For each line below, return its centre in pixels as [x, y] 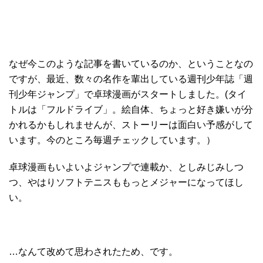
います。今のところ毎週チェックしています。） [112, 140]
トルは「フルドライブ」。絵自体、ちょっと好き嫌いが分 [131, 110]
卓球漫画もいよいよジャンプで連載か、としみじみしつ [126, 167]
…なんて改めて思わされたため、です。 [93, 252]
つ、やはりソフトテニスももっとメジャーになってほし [126, 183]
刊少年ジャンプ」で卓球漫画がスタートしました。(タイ [128, 95]
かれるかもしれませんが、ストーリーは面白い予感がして [131, 125]
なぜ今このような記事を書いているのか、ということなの [131, 64]
